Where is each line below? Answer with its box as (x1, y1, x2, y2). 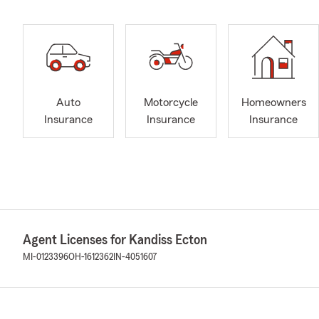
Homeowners (241, 97, 306, 109)
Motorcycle (144, 97, 198, 109)
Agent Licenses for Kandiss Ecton (23, 233, 207, 247)
